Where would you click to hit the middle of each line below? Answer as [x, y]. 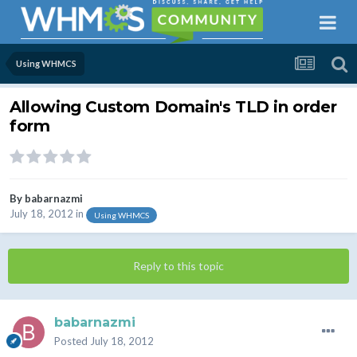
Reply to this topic [178, 266]
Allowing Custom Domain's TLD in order [173, 107]
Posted [72, 341]
